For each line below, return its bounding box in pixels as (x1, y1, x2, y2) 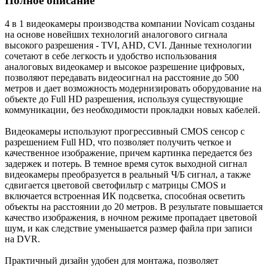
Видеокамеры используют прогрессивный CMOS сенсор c (5, 126, 245, 136)
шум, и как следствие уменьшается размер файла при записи (5, 223, 252, 233)
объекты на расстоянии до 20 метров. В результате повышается (5, 201, 263, 212)
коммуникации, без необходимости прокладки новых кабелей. (5, 104, 260, 115)
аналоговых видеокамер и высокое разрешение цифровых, (5, 61, 245, 72)
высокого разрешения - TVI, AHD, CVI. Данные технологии (5, 39, 252, 50)
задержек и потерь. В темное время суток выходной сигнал (5, 158, 247, 169)
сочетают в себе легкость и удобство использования (5, 50, 217, 61)
